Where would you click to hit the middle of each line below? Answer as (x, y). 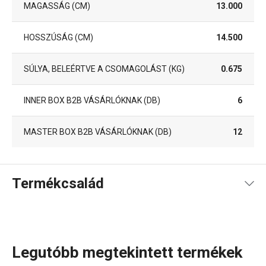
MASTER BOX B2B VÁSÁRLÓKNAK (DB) (98, 132)
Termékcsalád (58, 183)
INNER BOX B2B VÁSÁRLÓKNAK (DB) (92, 100)
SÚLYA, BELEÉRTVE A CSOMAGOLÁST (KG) (104, 69)
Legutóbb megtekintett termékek (127, 252)
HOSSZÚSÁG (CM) (58, 37)
